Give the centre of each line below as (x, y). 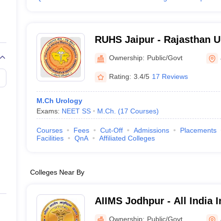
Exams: (49, 111)
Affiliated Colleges (127, 138)
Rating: (120, 76)
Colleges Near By (57, 172)
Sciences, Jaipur (133, 52)
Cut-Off (111, 130)
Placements (198, 130)
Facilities (50, 138)
